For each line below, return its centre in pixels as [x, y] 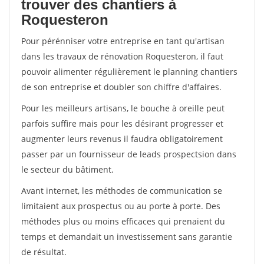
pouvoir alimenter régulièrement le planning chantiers [129, 72]
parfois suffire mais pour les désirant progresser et [122, 123]
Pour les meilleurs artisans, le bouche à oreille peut [123, 108]
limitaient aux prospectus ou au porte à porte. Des [121, 206]
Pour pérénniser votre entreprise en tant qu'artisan [123, 41]
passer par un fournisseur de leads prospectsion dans [129, 154]
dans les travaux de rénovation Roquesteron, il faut [122, 56]
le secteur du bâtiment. [67, 169]
